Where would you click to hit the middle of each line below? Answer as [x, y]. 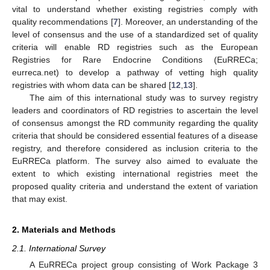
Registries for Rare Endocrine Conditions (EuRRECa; [135, 59]
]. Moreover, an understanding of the [188, 21]
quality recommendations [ [63, 21]
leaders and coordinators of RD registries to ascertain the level [135, 110]
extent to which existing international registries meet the [135, 173]
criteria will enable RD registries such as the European [135, 47]
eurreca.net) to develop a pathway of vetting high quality [135, 72]
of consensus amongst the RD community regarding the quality [135, 123]
